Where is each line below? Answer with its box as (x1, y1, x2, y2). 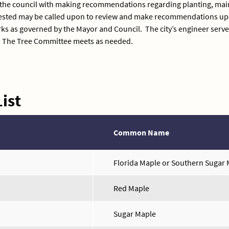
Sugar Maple (113, 209, 156, 219)
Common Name (113, 127, 169, 138)
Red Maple (113, 183, 149, 193)
